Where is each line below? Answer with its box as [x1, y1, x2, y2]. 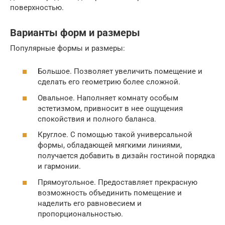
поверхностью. [10, 3, 64, 12]
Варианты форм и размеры [10, 27, 140, 39]
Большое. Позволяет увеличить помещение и [38, 67, 202, 76]
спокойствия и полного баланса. [38, 114, 156, 124]
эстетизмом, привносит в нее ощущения [38, 103, 183, 113]
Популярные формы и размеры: [10, 43, 125, 53]
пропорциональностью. [38, 209, 123, 218]
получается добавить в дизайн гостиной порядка [38, 151, 215, 161]
